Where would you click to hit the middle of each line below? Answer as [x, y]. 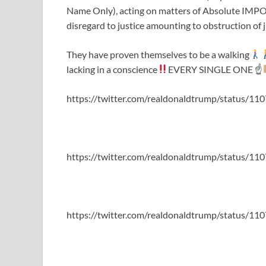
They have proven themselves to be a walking [158, 54]
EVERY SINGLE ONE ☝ [216, 69]
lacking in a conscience [112, 69]
